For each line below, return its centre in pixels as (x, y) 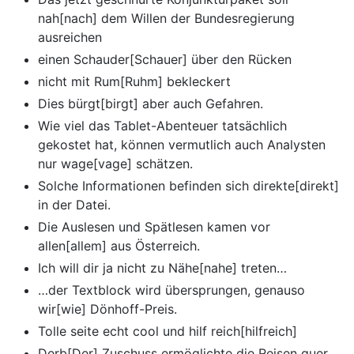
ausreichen (70, 38)
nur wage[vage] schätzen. (115, 164)
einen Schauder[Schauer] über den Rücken (165, 60)
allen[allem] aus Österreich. (119, 246)
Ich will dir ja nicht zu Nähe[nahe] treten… (162, 268)
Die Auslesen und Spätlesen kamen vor (154, 227)
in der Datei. (74, 205)
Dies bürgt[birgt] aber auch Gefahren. (151, 104)
